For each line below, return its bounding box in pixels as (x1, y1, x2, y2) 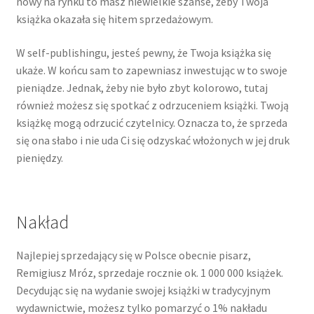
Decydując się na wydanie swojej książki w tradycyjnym (15, 283, 271, 298)
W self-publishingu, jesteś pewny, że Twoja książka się (15, 45, 271, 60)
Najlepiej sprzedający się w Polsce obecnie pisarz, (15, 248, 251, 263)
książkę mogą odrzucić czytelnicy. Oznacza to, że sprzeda (15, 115, 287, 130)
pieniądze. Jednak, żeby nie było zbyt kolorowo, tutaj (15, 80, 268, 95)
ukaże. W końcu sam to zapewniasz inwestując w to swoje (15, 62, 287, 77)
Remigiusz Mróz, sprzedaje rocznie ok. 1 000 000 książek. (15, 266, 283, 280)
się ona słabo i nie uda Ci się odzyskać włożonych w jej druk (15, 132, 289, 147)
